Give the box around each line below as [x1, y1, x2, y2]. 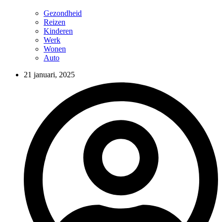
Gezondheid [44, 9, 82, 18]
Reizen [44, 18, 65, 27]
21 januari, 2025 [24, 70, 75, 79]
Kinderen [44, 27, 73, 36]
